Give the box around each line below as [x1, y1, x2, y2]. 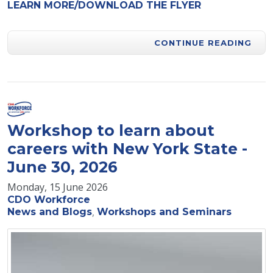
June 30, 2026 [7, 157, 118, 176]
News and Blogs [7, 205, 92, 218]
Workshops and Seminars [97, 205, 232, 218]
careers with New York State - [7, 139, 247, 158]
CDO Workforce [7, 193, 90, 205]
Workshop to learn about [7, 121, 214, 140]
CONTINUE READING [154, 37, 252, 48]
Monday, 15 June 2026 [7, 180, 108, 194]
